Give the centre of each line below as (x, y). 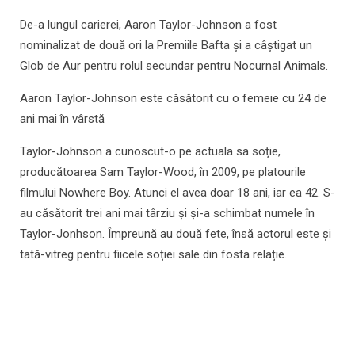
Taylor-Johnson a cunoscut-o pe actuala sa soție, (150, 152)
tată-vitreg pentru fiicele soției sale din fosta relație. (153, 255)
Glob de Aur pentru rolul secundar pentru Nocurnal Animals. (174, 66)
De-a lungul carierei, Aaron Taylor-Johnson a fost (148, 25)
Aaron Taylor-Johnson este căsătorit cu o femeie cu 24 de (173, 99)
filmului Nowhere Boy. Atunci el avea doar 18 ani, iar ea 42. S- (177, 193)
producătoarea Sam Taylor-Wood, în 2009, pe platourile (163, 172)
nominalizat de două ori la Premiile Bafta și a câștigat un (166, 46)
